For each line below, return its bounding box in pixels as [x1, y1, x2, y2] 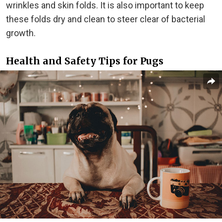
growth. [6, 27, 36, 38]
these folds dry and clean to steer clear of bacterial [6, 13, 205, 24]
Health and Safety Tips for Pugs [6, 55, 164, 67]
